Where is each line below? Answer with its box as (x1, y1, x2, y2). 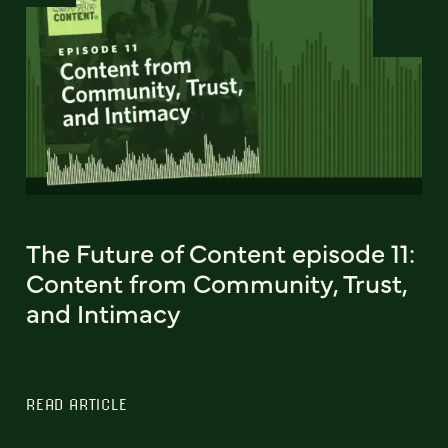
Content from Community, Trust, (26, 264, 407, 301)
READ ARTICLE (26, 395, 128, 414)
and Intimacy (26, 294, 181, 331)
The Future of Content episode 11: (26, 234, 415, 271)
